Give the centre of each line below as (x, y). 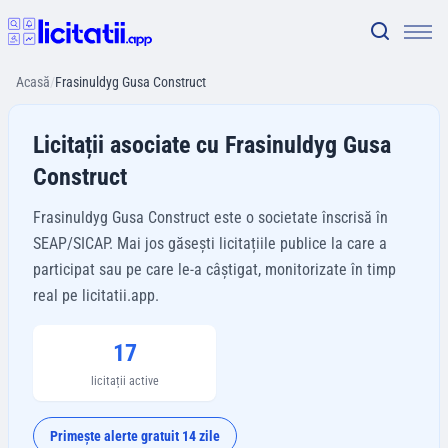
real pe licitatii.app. (96, 295)
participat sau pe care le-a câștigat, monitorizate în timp (214, 269)
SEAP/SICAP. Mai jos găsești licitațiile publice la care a (210, 243)
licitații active (124, 381)
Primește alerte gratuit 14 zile (135, 436)
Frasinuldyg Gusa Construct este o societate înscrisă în (210, 217)
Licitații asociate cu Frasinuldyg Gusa (212, 145)
